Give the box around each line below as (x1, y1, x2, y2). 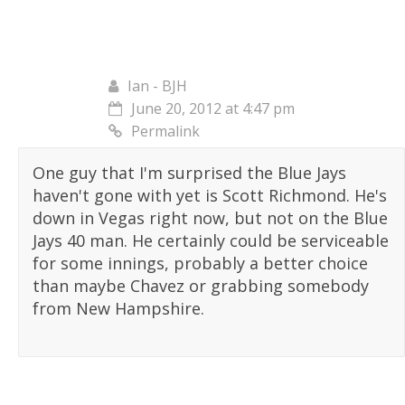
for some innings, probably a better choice (33, 252, 368, 275)
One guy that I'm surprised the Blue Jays (33, 162, 346, 184)
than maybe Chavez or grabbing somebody (33, 275, 369, 297)
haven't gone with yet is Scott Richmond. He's (33, 184, 387, 207)
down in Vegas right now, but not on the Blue (33, 207, 388, 230)
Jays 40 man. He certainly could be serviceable (33, 230, 389, 252)
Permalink (131, 121, 200, 142)
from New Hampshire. (33, 297, 204, 320)
